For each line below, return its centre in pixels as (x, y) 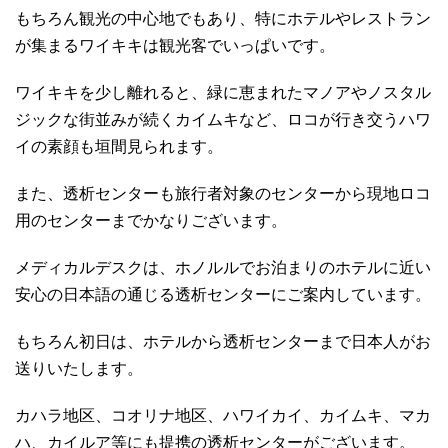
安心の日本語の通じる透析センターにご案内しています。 (223, 295)
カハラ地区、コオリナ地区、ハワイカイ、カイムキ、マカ (223, 416)
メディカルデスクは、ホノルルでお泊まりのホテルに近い (223, 268)
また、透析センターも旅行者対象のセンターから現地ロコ (223, 194)
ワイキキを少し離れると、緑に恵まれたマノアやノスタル (223, 93)
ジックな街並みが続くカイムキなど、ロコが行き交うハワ (223, 120)
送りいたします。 (79, 369)
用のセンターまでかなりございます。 (151, 221)
